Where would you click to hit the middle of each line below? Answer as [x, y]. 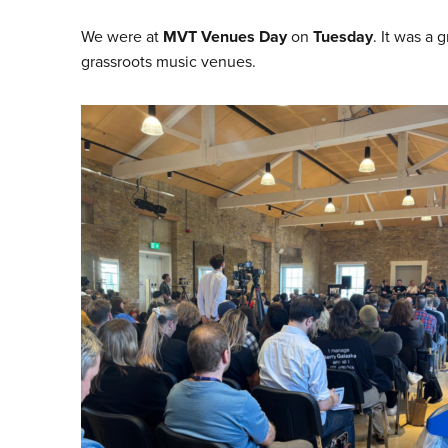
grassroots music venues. [168, 61]
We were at [121, 36]
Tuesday [342, 37]
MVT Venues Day [224, 37]
